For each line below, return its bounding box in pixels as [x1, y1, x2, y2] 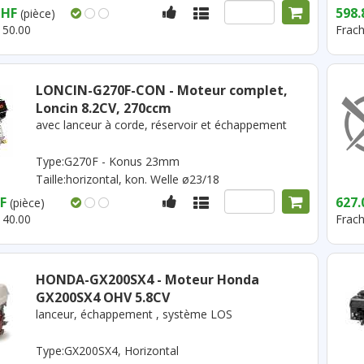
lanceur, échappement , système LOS [35, 306, 232, 322]
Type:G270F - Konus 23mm [35, 154, 180, 169]
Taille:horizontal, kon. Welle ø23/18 [35, 171, 219, 187]
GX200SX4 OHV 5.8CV [35, 288, 170, 306]
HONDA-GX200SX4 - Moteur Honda [35, 271, 259, 288]
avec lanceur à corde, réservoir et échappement [35, 117, 287, 132]
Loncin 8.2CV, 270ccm [35, 99, 171, 117]
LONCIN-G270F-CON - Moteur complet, [35, 81, 288, 99]
